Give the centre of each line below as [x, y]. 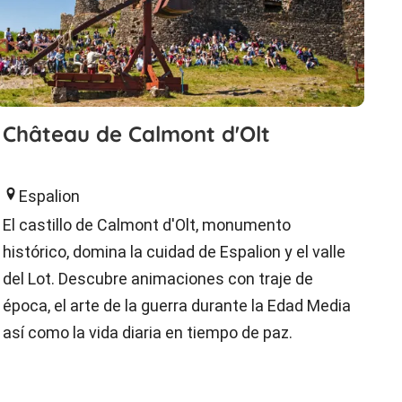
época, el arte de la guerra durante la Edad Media [176, 305]
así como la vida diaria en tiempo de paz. [147, 332]
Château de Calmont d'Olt [136, 133]
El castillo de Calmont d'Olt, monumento [146, 224]
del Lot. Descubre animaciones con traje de [157, 278]
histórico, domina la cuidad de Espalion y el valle [174, 251]
